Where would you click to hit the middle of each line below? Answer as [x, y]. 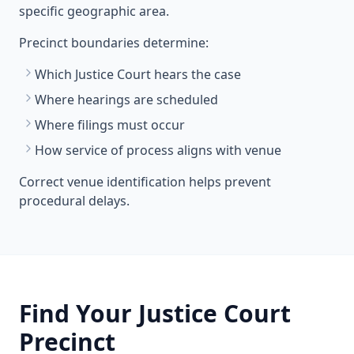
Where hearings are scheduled [126, 100]
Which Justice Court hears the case [138, 74]
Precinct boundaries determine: [114, 43]
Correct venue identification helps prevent [145, 182]
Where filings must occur [110, 125]
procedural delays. [74, 201]
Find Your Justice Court [155, 313]
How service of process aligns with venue [158, 150]
